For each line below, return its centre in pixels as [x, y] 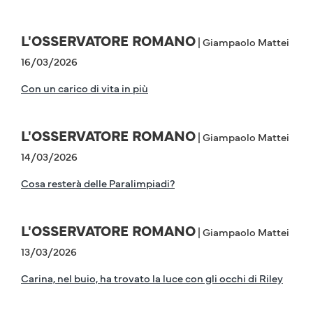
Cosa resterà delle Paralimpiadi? [98, 183]
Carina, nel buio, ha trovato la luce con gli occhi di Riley [152, 278]
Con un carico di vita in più [85, 88]
